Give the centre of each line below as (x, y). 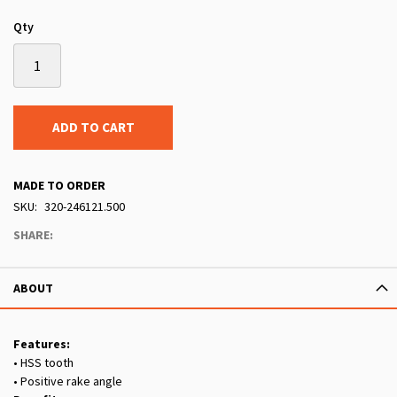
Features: (42, 344)
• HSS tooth (43, 363)
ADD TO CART (93, 128)
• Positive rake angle (68, 381)
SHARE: (33, 235)
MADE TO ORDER (59, 186)
